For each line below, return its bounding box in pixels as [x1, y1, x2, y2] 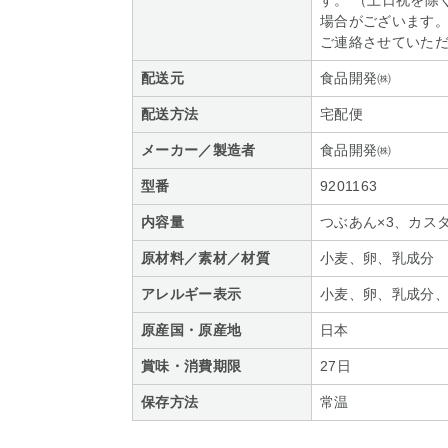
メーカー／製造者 [141, 142, 256, 158]
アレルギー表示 [141, 286, 242, 302]
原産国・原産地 [141, 322, 242, 338]
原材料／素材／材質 [141, 250, 270, 266]
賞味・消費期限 [141, 358, 242, 374]
